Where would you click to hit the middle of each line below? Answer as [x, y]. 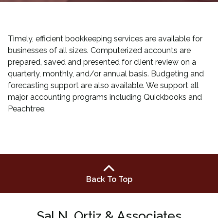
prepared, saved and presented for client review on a [102, 62]
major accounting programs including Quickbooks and [105, 97]
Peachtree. [27, 109]
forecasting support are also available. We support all [103, 86]
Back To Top [109, 180]
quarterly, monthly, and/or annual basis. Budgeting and [106, 74]
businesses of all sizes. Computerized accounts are [99, 51]
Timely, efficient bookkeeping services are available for [105, 39]
